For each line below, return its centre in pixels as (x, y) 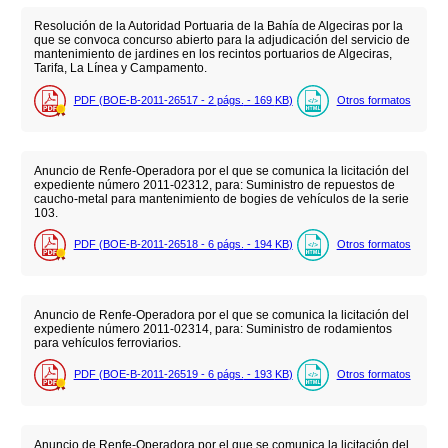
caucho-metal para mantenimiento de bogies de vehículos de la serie (221, 198)
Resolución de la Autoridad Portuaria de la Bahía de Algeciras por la (218, 26)
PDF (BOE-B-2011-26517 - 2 (145, 99)
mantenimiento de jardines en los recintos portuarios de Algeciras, (212, 54)
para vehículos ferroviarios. (107, 342)
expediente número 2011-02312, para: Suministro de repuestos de (214, 184)
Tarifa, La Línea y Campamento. (120, 68)
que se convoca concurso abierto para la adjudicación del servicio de (221, 40)
